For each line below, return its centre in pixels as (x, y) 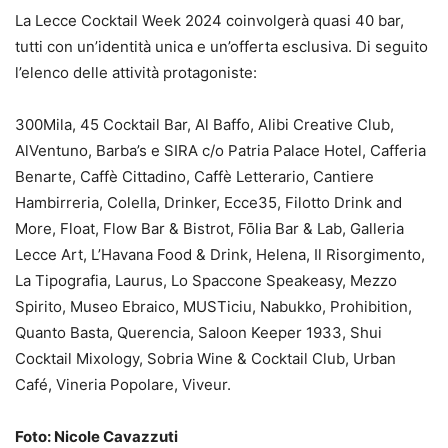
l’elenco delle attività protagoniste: (136, 72)
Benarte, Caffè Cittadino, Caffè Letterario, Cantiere (194, 176)
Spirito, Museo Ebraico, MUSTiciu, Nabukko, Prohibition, (213, 306)
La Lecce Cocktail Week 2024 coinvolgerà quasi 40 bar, (209, 20)
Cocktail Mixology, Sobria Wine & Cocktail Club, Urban (205, 358)
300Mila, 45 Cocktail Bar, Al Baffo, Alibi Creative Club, (204, 124)
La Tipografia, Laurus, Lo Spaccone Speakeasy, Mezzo (206, 280)
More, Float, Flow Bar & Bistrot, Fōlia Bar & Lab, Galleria (209, 228)
